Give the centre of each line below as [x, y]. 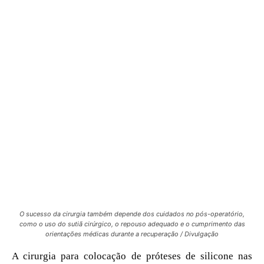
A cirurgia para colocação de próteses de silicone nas [132, 256]
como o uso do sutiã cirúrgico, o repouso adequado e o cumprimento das [132, 224]
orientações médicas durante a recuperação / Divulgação [132, 234]
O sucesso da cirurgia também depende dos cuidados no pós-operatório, [132, 214]
